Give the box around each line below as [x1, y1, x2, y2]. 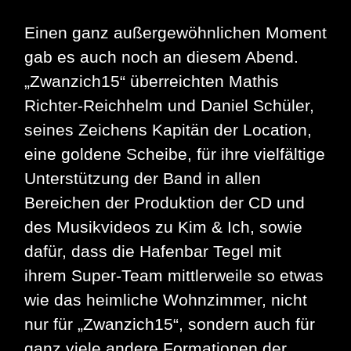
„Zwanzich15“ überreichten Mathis [24, 72, 279, 91]
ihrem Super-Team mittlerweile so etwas [24, 266, 324, 285]
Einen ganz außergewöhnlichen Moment [24, 24, 327, 42]
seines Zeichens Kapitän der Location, [24, 121, 312, 139]
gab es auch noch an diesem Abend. [24, 48, 299, 67]
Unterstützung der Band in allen [24, 169, 261, 188]
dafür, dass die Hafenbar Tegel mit [24, 242, 281, 261]
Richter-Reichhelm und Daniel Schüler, [24, 96, 314, 115]
